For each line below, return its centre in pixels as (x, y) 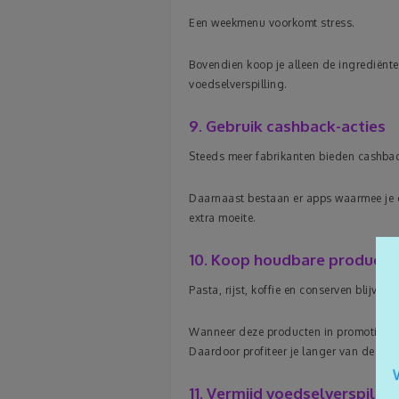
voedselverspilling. (238, 84)
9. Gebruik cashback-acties (287, 126)
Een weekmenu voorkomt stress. (272, 23)
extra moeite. (223, 218)
